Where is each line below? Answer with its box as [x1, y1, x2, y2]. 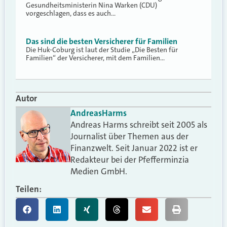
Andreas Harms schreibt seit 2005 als [70, 119, 208, 131]
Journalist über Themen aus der [70, 131, 189, 142]
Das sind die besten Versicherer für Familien [26, 35, 177, 47]
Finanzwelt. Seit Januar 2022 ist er [70, 142, 198, 154]
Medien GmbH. [70, 166, 128, 177]
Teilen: [16, 183, 42, 195]
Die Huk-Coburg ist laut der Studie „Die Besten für [26, 45, 178, 54]
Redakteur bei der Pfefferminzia [70, 154, 190, 166]
